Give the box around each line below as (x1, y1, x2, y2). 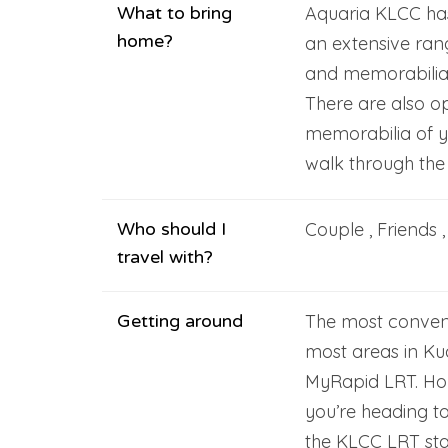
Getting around (117, 309, 243, 332)
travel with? (117, 245, 213, 268)
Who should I (117, 217, 226, 240)
